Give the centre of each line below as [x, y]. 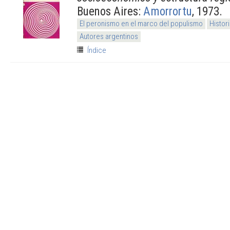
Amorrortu [168, 11]
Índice [97, 50]
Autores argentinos [109, 36]
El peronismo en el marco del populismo [141, 23]
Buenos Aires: [110, 11]
